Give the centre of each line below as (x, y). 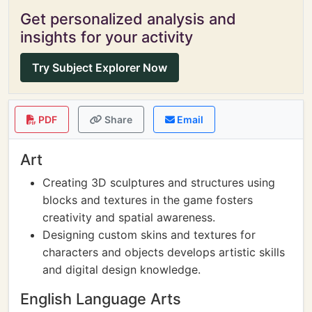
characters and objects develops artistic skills (164, 252)
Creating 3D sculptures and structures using (159, 182)
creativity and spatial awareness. (129, 217)
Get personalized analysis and (128, 19)
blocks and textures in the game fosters (148, 200)
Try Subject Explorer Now (100, 68)
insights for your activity (107, 37)
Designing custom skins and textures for (149, 235)
